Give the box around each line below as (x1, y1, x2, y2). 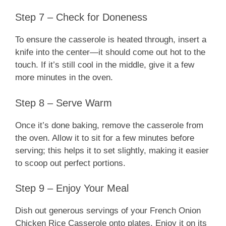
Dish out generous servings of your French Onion (15, 206, 201, 216)
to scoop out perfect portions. (15, 158, 126, 168)
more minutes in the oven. (15, 73, 113, 83)
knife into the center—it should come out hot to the (15, 47, 205, 58)
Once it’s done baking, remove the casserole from (15, 120, 203, 130)
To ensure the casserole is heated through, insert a (15, 35, 206, 45)
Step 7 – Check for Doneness (15, 12, 147, 23)
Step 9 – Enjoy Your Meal (15, 183, 129, 194)
